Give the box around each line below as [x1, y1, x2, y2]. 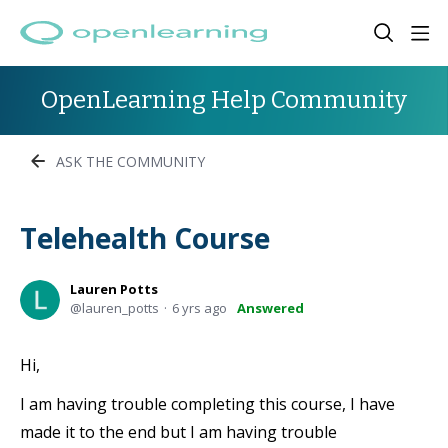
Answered [237, 299, 304, 317]
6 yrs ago [172, 299, 227, 317]
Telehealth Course [20, 219, 270, 257]
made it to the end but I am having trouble [20, 421, 337, 443]
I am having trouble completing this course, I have [20, 393, 395, 415]
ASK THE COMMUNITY [56, 151, 205, 171]
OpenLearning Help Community [41, 86, 407, 114]
